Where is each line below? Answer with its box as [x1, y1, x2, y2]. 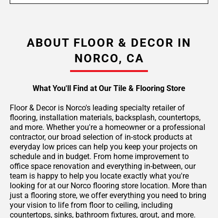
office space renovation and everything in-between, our [10, 161, 196, 171]
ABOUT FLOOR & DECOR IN [27, 36, 191, 50]
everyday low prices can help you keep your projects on [10, 142, 198, 151]
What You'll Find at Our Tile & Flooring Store [33, 83, 185, 93]
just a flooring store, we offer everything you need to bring [10, 190, 206, 200]
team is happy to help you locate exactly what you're [10, 171, 189, 181]
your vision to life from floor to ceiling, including [10, 200, 173, 210]
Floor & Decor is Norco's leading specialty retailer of [10, 103, 185, 112]
